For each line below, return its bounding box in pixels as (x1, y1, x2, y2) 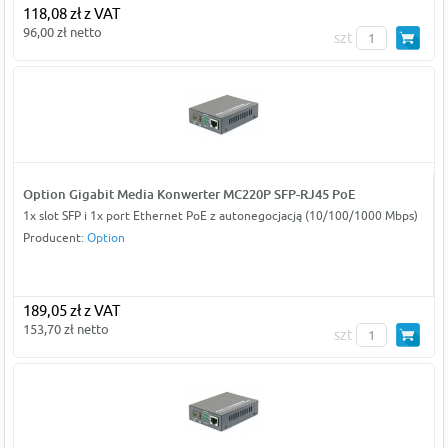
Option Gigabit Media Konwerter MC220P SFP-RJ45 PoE (22, 185, 356, 202)
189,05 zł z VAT (22, 301, 120, 319)
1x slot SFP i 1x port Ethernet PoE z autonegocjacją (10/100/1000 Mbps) (22, 207, 418, 223)
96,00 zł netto (22, 23, 102, 40)
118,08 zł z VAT (22, 4, 120, 22)
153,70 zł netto (22, 320, 109, 337)
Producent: (22, 229, 87, 245)
